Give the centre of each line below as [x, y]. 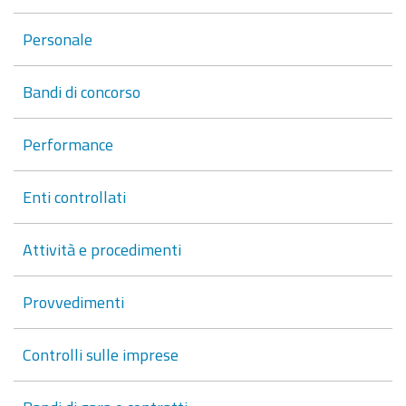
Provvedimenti [73, 301]
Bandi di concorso [82, 91]
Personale [58, 39]
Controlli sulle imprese [101, 354]
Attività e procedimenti [102, 249]
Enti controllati [74, 196]
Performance [68, 144]
